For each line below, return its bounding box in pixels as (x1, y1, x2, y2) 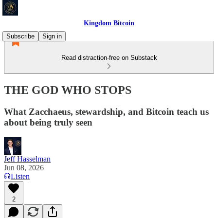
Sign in (42, 33, 62, 40)
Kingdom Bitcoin (84, 19, 134, 27)
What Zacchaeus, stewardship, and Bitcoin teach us (4, 106, 209, 117)
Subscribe (6, 33, 35, 40)
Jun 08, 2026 (4, 163, 44, 172)
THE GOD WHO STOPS (4, 83, 131, 96)
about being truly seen (4, 117, 92, 127)
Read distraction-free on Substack (61, 54, 157, 61)
